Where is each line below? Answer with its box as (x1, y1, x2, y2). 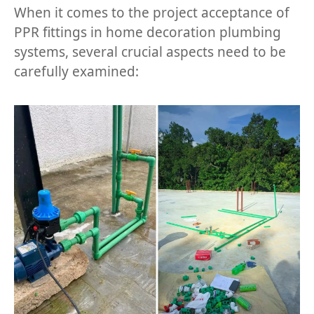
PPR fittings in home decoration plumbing (14, 23, 281, 41)
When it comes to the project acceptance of (14, 4, 289, 22)
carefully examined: (14, 62, 139, 81)
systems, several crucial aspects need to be (14, 43, 286, 61)
